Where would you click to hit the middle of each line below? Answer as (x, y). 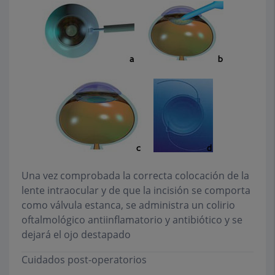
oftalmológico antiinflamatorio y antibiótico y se (132, 220)
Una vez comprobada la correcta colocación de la (135, 176)
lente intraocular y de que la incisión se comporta (136, 191)
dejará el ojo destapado (76, 235)
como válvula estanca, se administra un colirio (128, 205)
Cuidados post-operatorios (84, 260)
